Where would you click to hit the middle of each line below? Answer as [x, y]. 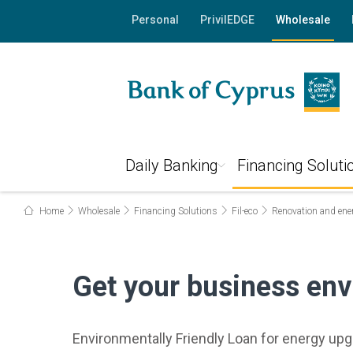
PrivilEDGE [227, 20]
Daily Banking [171, 165]
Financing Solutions [176, 211]
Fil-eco [245, 211]
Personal [155, 20]
